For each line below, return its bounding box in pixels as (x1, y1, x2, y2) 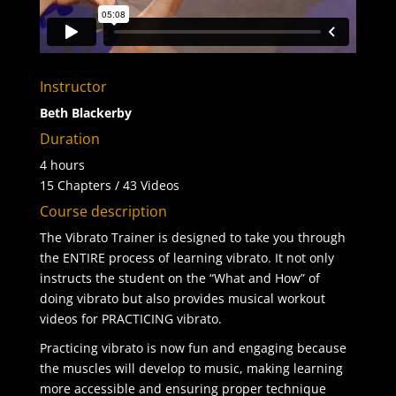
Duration (39, 128, 100, 148)
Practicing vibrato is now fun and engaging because (39, 339, 346, 356)
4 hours (39, 156, 85, 173)
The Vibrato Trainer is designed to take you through (39, 228, 346, 246)
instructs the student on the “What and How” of (39, 269, 320, 286)
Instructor (39, 76, 107, 96)
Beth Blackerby (39, 103, 132, 121)
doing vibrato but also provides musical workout (39, 289, 325, 307)
